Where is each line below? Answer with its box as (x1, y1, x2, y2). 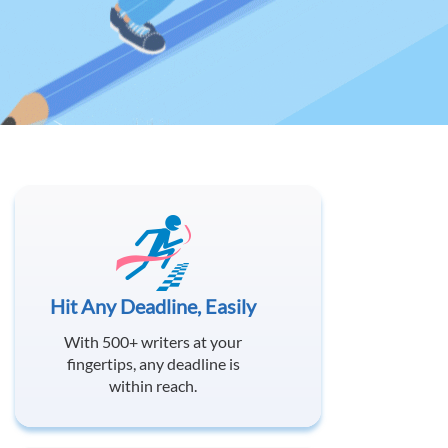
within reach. (109, 376, 197, 395)
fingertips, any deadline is (66, 354, 240, 373)
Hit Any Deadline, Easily (50, 294, 256, 318)
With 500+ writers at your (64, 332, 242, 351)
